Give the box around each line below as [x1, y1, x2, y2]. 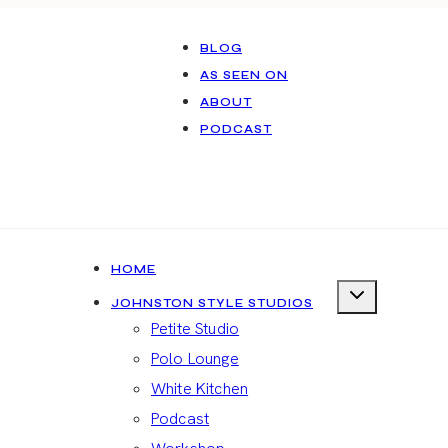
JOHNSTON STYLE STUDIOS [111, 296, 313, 310]
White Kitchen [151, 378, 249, 399]
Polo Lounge [151, 348, 239, 369]
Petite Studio [151, 318, 240, 339]
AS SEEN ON [200, 68, 288, 82]
